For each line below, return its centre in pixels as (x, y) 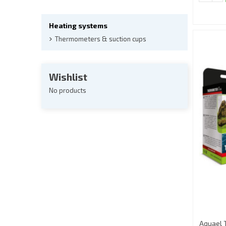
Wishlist (68, 77)
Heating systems (78, 26)
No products (67, 91)
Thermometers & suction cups (100, 39)
